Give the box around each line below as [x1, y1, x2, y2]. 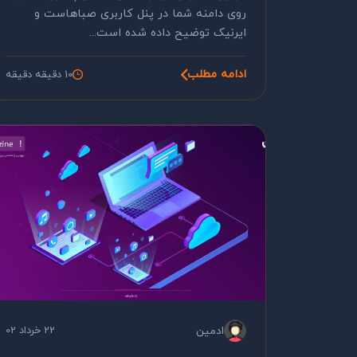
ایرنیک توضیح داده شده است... [89, 25, 246, 41]
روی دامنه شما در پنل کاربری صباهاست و [34, 6, 246, 22]
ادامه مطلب [187, 66, 246, 83]
